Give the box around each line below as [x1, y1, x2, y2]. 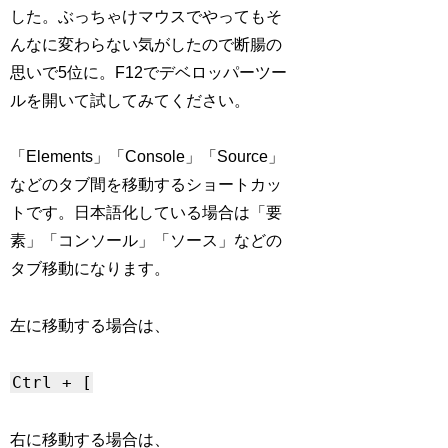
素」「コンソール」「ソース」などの [10, 232, 283, 250]
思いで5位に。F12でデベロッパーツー [10, 63, 288, 81]
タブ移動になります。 [10, 260, 171, 278]
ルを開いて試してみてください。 [10, 91, 251, 109]
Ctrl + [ [11, 373, 92, 392]
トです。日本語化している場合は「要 [10, 204, 283, 222]
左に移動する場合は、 [10, 317, 171, 335]
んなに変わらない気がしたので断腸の [10, 35, 283, 53]
